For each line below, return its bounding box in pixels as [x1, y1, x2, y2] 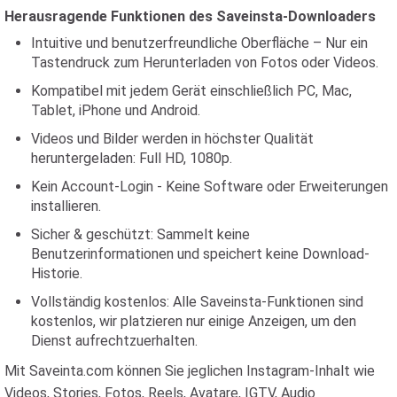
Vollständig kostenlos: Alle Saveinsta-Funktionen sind [31, 292, 363, 310]
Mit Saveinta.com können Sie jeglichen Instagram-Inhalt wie [4, 362, 375, 379]
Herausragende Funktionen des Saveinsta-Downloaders [4, 7, 376, 25]
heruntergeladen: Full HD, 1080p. [31, 149, 232, 167]
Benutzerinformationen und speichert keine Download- [31, 245, 370, 262]
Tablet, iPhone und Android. [31, 101, 200, 119]
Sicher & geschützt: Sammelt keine [31, 225, 250, 243]
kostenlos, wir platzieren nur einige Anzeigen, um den [31, 312, 356, 330]
